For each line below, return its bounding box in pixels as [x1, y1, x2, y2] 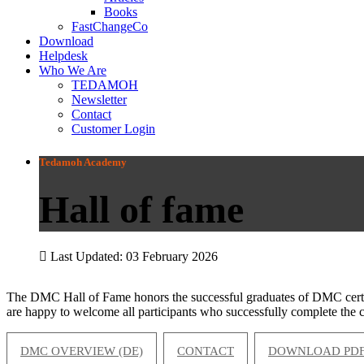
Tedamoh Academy [39, 156, 127, 169]
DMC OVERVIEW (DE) [20, 344, 143, 357]
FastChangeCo [71, 19, 148, 33]
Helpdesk [39, 49, 88, 63]
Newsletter [71, 93, 127, 106]
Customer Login [71, 122, 155, 136]
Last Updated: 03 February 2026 [50, 249, 218, 263]
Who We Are [39, 63, 106, 77]
